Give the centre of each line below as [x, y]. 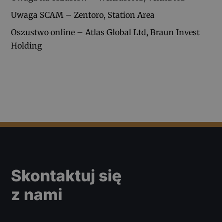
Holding [27, 45]
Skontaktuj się [66, 176]
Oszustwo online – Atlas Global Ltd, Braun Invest [106, 32]
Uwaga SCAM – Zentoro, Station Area [83, 15]
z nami [37, 195]
